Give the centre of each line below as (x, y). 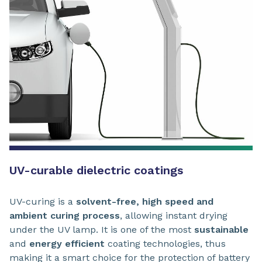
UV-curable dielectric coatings (96, 170)
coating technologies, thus (165, 244)
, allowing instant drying (174, 216)
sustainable (221, 230)
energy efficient (67, 244)
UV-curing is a (43, 202)
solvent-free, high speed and (145, 202)
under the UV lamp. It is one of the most (102, 230)
